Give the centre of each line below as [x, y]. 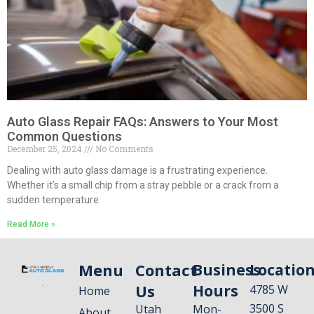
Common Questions [64, 136]
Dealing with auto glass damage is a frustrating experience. [137, 170]
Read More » [31, 224]
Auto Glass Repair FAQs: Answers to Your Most [143, 121]
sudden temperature [53, 199]
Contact [166, 269]
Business [226, 269]
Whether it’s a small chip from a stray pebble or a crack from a [143, 185]
